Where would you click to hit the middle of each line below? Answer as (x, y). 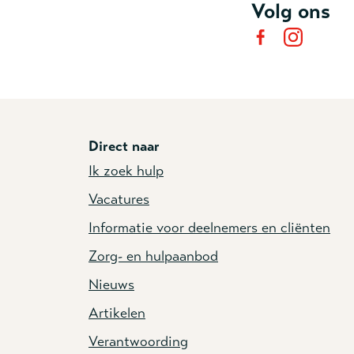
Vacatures (119, 200)
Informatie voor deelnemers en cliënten (209, 228)
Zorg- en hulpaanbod (153, 256)
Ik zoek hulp (126, 171)
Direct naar (124, 147)
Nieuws (111, 285)
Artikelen (117, 313)
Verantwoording (138, 342)
